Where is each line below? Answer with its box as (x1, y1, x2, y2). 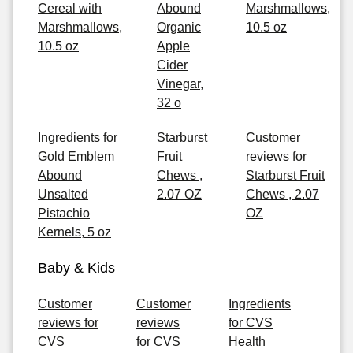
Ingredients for (38, 131, 117, 144)
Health (229, 335, 266, 348)
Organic (157, 20, 201, 34)
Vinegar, (157, 77, 203, 91)
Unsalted (38, 188, 88, 201)
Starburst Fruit (246, 169, 325, 182)
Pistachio (38, 206, 90, 220)
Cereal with (38, 2, 102, 15)
